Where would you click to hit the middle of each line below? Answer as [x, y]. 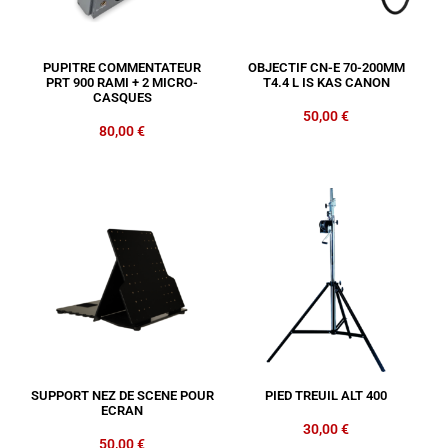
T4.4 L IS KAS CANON [326, 83]
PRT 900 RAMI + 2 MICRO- [122, 83]
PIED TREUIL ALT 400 [326, 396]
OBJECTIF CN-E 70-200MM [326, 68]
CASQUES [122, 98]
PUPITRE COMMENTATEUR [122, 68]
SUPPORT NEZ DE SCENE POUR [122, 396]
